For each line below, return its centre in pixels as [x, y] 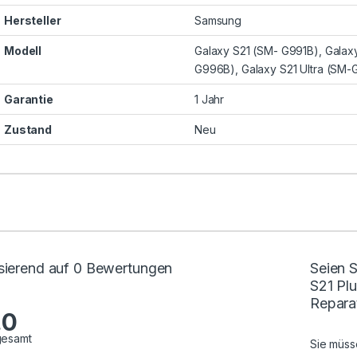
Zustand [28, 130]
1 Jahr [210, 100]
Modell [23, 51]
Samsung [218, 21]
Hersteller [33, 21]
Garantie [29, 100]
